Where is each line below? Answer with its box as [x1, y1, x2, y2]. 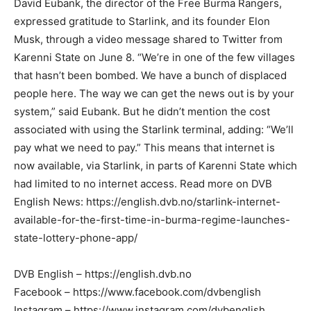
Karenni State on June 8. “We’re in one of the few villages [14, 51, 295, 65]
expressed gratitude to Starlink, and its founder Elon [14, 15, 270, 28]
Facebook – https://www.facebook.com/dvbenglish [14, 285, 261, 299]
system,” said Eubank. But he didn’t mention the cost [14, 105, 270, 119]
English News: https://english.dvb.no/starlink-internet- [14, 195, 280, 209]
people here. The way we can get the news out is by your [14, 87, 294, 101]
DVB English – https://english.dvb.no [14, 267, 192, 281]
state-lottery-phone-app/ [14, 231, 137, 245]
